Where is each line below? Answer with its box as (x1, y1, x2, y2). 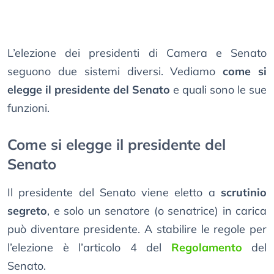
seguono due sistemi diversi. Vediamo (7, 64, 223, 79)
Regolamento (171, 240, 242, 255)
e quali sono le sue (170, 83, 267, 97)
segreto (7, 204, 47, 218)
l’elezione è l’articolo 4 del (7, 240, 171, 255)
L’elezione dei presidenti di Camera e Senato (7, 46, 267, 61)
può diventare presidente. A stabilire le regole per (7, 222, 267, 237)
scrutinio (221, 185, 267, 200)
